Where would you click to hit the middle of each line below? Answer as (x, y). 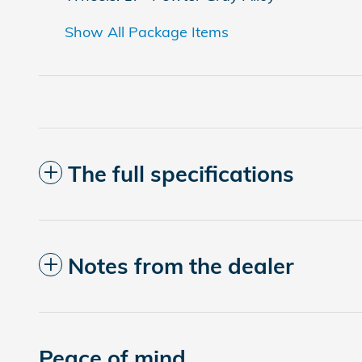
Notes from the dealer (181, 265)
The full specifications (181, 173)
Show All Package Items (147, 32)
